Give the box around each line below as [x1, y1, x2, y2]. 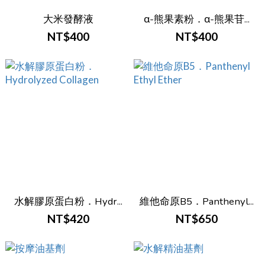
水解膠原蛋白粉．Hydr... [14, 195, 122, 208]
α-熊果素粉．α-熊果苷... [144, 12, 250, 26]
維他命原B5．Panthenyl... [140, 195, 254, 208]
